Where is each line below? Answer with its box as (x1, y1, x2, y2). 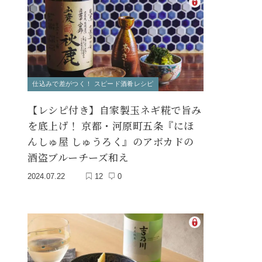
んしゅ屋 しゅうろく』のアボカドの (27, 134, 194, 149)
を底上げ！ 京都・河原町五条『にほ (27, 118, 194, 133)
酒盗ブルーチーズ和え (27, 150, 129, 165)
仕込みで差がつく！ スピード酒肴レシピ (32, 80, 154, 88)
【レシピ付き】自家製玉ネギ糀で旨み (27, 102, 202, 118)
